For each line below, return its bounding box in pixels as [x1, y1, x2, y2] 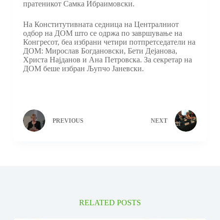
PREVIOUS [52, 117, 83, 125]
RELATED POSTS [79, 198, 141, 207]
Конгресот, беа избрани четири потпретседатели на [23, 37, 195, 46]
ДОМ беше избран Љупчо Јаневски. [23, 64, 144, 73]
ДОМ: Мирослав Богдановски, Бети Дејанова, [23, 46, 177, 55]
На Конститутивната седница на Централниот [23, 20, 179, 28]
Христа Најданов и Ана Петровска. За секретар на [23, 55, 192, 64]
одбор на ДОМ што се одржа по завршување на [23, 28, 182, 37]
